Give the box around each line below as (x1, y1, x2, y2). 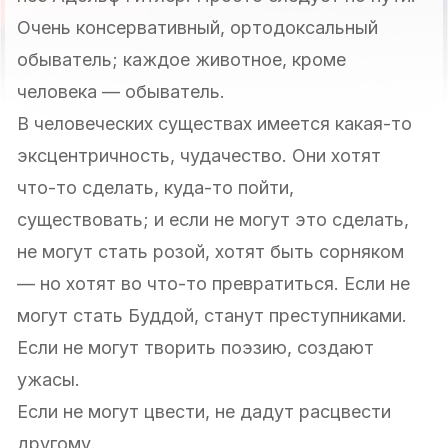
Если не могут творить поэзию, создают (17, 336, 374, 358)
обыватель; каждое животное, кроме (17, 48, 346, 70)
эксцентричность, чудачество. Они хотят (17, 144, 381, 166)
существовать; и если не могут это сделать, (17, 208, 409, 230)
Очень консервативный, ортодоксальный (17, 16, 378, 38)
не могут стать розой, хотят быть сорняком (17, 240, 404, 262)
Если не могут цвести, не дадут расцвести (17, 400, 391, 422)
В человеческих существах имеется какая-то (17, 112, 412, 134)
